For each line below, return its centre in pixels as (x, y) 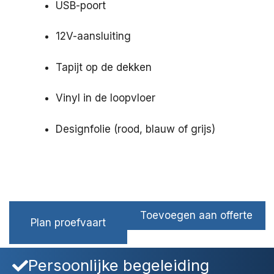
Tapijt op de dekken (104, 67)
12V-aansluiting (93, 36)
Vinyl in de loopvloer (106, 98)
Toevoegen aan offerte (196, 216)
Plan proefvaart (68, 222)
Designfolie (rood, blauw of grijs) (135, 129)
